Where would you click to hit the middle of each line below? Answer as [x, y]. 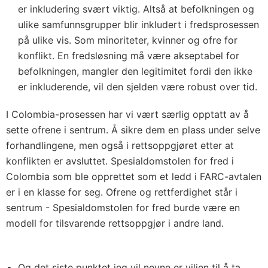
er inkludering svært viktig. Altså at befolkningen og [136, 9]
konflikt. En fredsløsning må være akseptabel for [129, 55]
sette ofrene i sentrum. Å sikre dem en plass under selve [133, 130]
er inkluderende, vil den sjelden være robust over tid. [138, 86]
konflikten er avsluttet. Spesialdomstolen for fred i [120, 161]
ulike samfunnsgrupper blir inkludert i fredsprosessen [138, 24]
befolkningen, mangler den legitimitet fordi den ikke [135, 71]
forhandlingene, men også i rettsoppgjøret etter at [120, 145]
